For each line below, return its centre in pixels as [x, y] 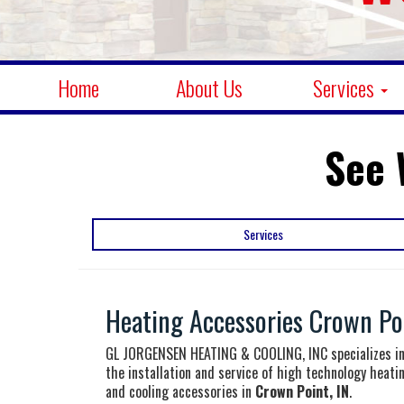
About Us [209, 87]
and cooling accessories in [180, 391]
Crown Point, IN [302, 391]
